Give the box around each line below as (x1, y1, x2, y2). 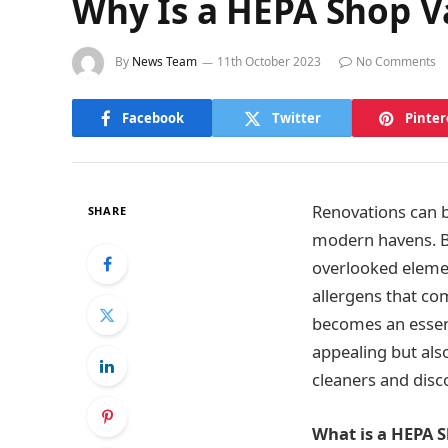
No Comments (356, 53, 436, 71)
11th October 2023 (217, 53, 321, 71)
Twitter (271, 108, 321, 127)
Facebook (121, 108, 184, 127)
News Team (132, 53, 197, 71)
